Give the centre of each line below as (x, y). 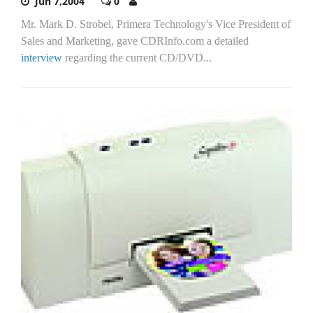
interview (43, 58)
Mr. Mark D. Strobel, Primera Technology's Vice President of (156, 24)
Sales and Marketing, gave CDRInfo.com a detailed (135, 41)
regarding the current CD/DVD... (138, 58)
